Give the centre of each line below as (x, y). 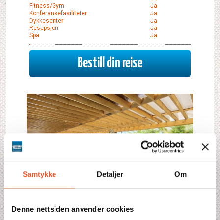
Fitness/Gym (47, 6)
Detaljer (110, 174)
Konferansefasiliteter (58, 13)
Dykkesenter (46, 20)
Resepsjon (44, 28)
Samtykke (39, 174)
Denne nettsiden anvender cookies (72, 209)
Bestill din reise (110, 63)
